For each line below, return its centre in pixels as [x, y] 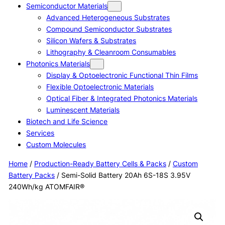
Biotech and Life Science [67, 122]
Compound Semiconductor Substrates [109, 29]
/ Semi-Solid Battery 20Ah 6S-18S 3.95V [122, 175]
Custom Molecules [56, 145]
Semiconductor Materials [67, 6]
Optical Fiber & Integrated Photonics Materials [122, 98]
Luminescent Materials [83, 110]
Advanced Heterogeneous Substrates [108, 18]
